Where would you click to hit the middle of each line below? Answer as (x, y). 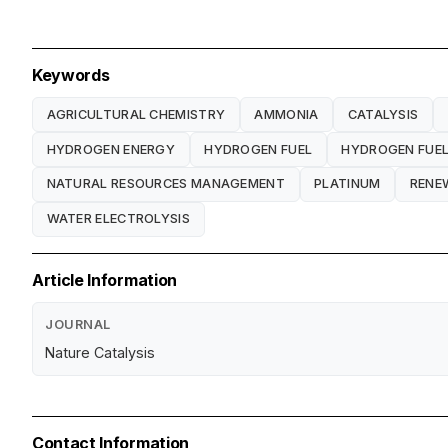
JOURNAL (78, 324)
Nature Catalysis (100, 352)
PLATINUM (347, 184)
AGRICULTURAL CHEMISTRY (136, 114)
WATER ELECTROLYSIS (118, 219)
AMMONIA (286, 114)
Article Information (104, 279)
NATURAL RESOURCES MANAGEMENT (165, 184)
